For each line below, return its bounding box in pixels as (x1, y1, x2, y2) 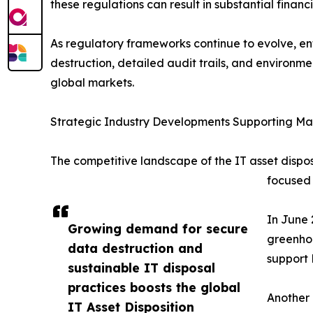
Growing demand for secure (68, 221, 248, 237)
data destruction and (68, 240, 203, 256)
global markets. (50, 75, 134, 90)
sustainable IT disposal (68, 260, 215, 276)
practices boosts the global (68, 279, 240, 296)
